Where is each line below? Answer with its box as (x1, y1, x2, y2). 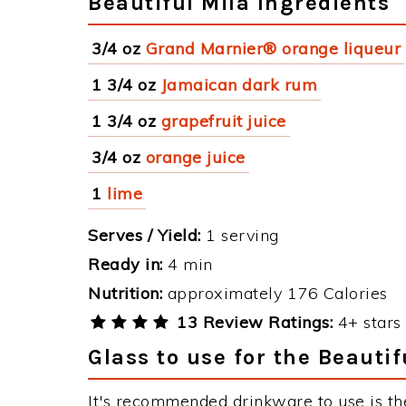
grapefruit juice (160, 111, 286, 131)
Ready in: (88, 254, 163, 275)
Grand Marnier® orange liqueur (145, 38, 401, 59)
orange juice (145, 147, 246, 168)
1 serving (200, 225, 279, 246)
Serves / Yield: (88, 225, 201, 246)
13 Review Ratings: (171, 312, 333, 333)
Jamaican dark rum (160, 74, 317, 95)
